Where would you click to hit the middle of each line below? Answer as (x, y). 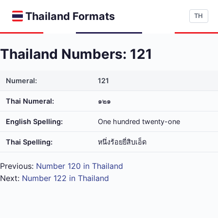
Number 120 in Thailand (80, 166)
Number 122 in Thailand (65, 178)
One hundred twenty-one (139, 121)
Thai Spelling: (29, 142)
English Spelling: (34, 121)
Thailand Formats (70, 16)
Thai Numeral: (30, 101)
